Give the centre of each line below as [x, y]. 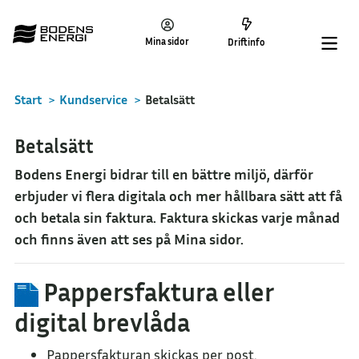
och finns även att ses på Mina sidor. [129, 239]
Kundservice [93, 99]
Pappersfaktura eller [156, 292]
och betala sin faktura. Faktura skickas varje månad [177, 217]
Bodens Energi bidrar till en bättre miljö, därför [164, 174]
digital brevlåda [102, 322]
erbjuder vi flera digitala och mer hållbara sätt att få [178, 196]
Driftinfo [246, 42]
